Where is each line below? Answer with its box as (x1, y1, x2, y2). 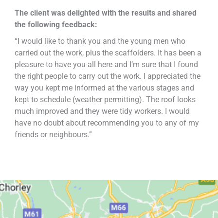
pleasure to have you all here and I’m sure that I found (15, 59, 198, 69)
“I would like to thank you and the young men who (15, 36, 185, 46)
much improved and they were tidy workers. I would (15, 106, 190, 116)
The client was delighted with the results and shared (15, 8, 197, 18)
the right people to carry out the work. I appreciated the (15, 71, 200, 81)
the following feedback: (15, 19, 97, 29)
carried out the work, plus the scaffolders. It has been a (15, 48, 201, 57)
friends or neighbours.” (15, 129, 92, 139)
